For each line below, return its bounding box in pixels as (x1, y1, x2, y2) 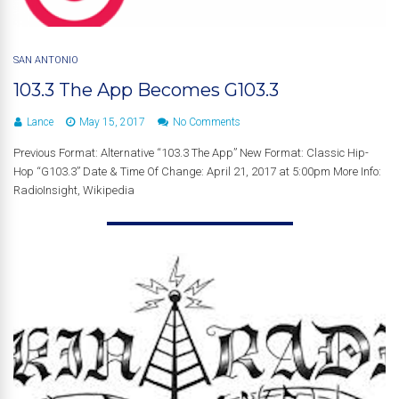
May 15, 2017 (79, 115, 145, 128)
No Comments (173, 115, 240, 128)
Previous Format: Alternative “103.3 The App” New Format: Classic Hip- (13, 145, 369, 159)
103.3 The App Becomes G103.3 (13, 78, 279, 101)
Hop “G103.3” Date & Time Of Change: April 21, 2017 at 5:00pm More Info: (13, 164, 381, 178)
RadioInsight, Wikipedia (13, 183, 134, 197)
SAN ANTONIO (13, 53, 78, 66)
